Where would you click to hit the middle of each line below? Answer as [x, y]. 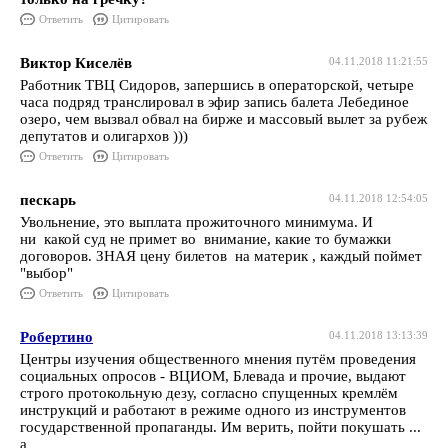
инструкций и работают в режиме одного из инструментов [213, 410]
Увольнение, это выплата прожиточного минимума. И [196, 222]
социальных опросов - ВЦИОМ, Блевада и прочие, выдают [213, 376]
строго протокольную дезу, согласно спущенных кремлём [209, 393]
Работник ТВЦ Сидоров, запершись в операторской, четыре [217, 85]
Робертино [56, 337]
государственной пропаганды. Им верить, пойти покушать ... [220, 427]
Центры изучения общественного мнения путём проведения [218, 359]
